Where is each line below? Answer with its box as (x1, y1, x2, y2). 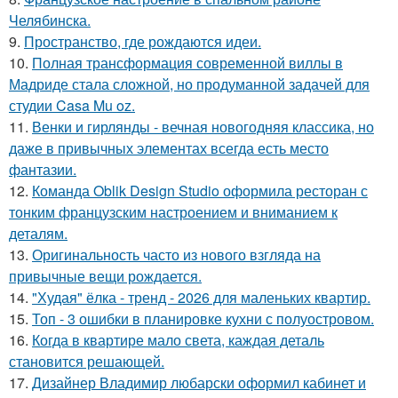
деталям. (9, 223, 68, 243)
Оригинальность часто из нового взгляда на (32, 244, 321, 265)
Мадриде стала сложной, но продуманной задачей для (9, 74, 370, 94)
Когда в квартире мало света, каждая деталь (32, 330, 324, 350)
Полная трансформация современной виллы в (32, 52, 343, 73)
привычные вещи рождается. (9, 266, 202, 286)
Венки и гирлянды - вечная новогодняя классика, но (32, 116, 374, 137)
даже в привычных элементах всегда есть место (9, 138, 329, 158)
